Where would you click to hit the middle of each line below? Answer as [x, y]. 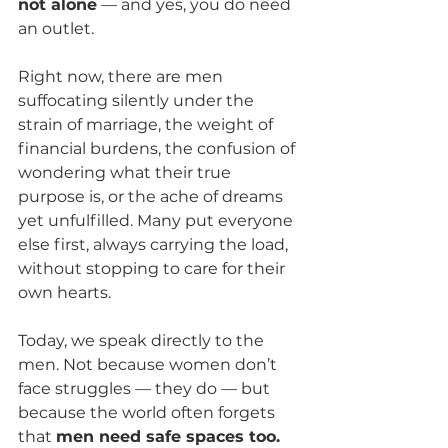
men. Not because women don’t [149, 364]
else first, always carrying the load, [155, 244]
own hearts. [64, 292]
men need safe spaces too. [168, 436]
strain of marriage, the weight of [147, 124]
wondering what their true [126, 172]
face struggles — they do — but [146, 388]
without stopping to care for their [153, 268]
